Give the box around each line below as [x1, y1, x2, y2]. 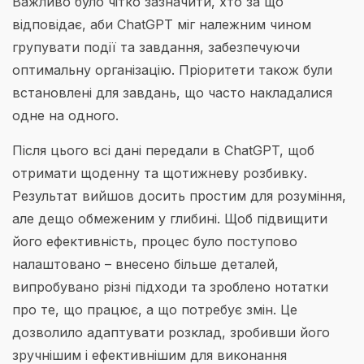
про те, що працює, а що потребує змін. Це [12, 301, 297, 318]
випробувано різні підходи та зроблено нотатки [12, 278, 328, 295]
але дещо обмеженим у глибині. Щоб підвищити [12, 210, 327, 227]
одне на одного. [12, 107, 119, 124]
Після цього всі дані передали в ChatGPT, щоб [12, 141, 314, 158]
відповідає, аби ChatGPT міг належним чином [12, 16, 311, 33]
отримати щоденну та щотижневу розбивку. [12, 164, 307, 181]
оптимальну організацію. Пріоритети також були [12, 62, 332, 79]
